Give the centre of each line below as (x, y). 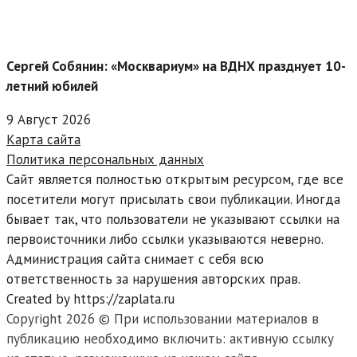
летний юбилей (52, 86)
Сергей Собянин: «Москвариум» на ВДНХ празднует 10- (176, 67)
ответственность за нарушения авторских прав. (153, 279)
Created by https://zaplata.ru (90, 299)
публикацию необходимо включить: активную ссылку (170, 339)
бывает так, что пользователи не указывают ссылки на (173, 220)
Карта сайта (43, 140)
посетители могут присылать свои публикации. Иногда (173, 200)
